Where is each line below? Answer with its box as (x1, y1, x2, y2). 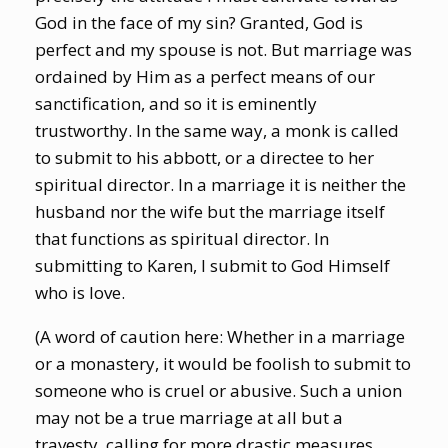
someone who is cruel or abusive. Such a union (35, 378, 402, 402)
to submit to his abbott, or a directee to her (35, 145, 374, 169)
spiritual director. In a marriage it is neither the (35, 172, 406, 196)
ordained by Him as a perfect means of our (35, 64, 375, 88)
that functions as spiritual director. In (35, 226, 329, 250)
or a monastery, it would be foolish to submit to (35, 351, 411, 375)
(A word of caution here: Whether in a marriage (35, 324, 405, 348)
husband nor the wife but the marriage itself (35, 199, 385, 223)
